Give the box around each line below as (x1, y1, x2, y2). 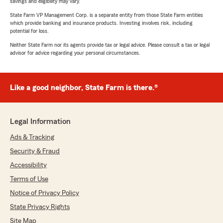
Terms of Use (10, 176, 48, 183)
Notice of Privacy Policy (10, 190, 79, 197)
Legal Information (10, 117, 71, 126)
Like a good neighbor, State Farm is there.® (10, 84, 158, 92)
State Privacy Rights (10, 204, 70, 211)
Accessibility (10, 162, 47, 169)
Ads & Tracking (10, 134, 54, 141)
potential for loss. (10, 28, 49, 34)
